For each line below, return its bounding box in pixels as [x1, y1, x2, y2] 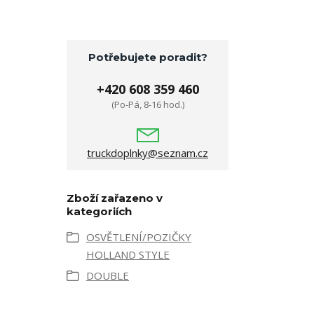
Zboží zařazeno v [67, 191, 163, 205]
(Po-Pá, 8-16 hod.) [111, 98, 184, 111]
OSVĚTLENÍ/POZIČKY [86, 230, 191, 245]
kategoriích [67, 205, 132, 219]
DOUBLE [86, 268, 129, 283]
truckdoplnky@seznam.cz [87, 146, 208, 161]
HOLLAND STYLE [86, 247, 170, 262]
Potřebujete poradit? [88, 50, 207, 64]
